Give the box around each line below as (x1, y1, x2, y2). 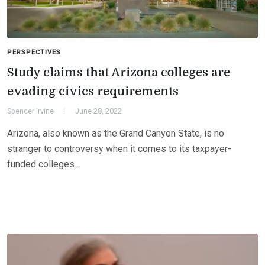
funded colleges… (7, 159, 80, 170)
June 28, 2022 (75, 106, 122, 116)
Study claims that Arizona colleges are (7, 66, 230, 80)
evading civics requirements (7, 85, 179, 99)
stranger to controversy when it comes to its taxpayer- (7, 143, 231, 155)
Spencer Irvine (7, 106, 54, 116)
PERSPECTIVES (7, 49, 61, 57)
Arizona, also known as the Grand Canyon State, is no (7, 128, 224, 140)
